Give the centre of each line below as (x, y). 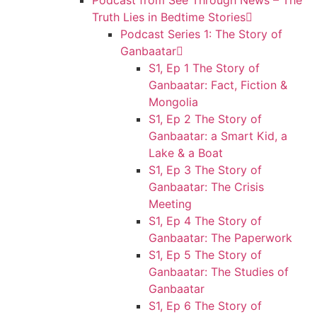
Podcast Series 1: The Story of (201, 34)
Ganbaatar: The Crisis (206, 187)
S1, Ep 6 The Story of (205, 306)
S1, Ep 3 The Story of (205, 170)
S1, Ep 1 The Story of (204, 68)
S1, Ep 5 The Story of (205, 255)
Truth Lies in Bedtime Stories (169, 17)
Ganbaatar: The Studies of (219, 272)
